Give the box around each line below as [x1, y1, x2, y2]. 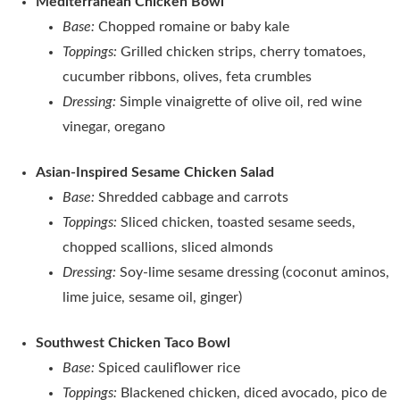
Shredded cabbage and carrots [95, 189, 288, 204]
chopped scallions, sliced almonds [62, 239, 273, 254]
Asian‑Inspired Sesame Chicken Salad [36, 164, 274, 179]
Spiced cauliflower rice [98, 360, 240, 375]
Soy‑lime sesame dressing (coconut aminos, [116, 264, 389, 279]
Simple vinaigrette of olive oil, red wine [120, 94, 362, 109]
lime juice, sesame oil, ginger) [62, 289, 242, 304]
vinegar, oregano [62, 119, 165, 134]
